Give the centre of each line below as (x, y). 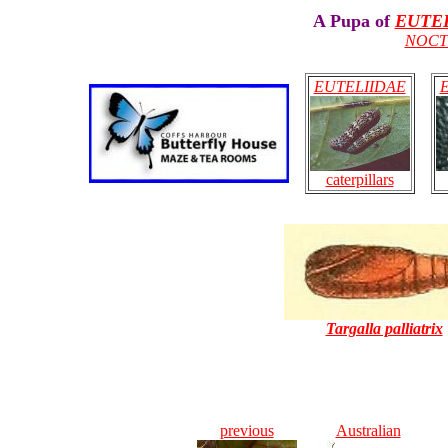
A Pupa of (353, 21)
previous (246, 430)
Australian (368, 430)
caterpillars (359, 179)
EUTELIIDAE (359, 86)
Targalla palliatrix (384, 328)
